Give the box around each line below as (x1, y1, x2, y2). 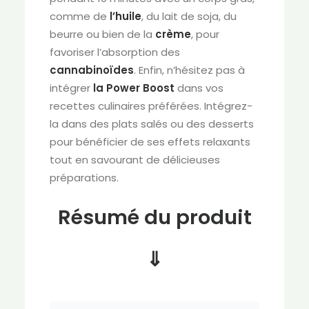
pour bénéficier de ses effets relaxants (50, 134, 250, 149)
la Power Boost (93, 81, 175, 95)
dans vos (175, 81, 223, 95)
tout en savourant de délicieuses (50, 152, 220, 167)
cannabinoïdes (50, 63, 134, 77)
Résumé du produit (57, 203, 252, 231)
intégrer (50, 81, 93, 95)
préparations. (50, 170, 119, 185)
